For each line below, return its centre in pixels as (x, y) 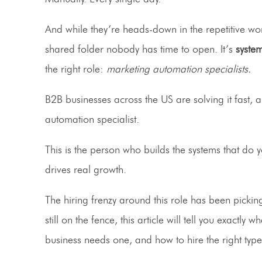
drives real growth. (86, 170)
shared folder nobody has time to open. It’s (140, 49)
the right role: (74, 69)
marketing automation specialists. (177, 69)
